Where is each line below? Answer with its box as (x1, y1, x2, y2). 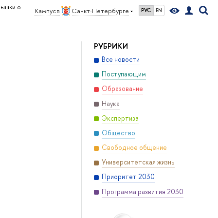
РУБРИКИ (93, 41, 128, 51)
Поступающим (101, 70, 146, 79)
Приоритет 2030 (101, 172, 155, 182)
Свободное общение (101, 143, 167, 152)
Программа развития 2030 (101, 187, 183, 196)
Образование (101, 84, 143, 93)
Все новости (101, 55, 140, 64)
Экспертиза (101, 113, 139, 123)
